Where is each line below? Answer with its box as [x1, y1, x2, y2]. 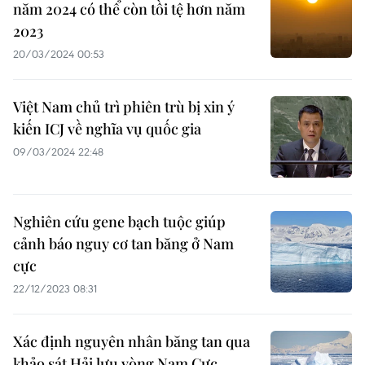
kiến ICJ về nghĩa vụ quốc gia [13, 119, 201, 139]
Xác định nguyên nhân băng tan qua [13, 332, 250, 351]
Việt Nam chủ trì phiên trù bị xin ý [13, 97, 235, 117]
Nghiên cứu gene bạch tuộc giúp [13, 212, 226, 231]
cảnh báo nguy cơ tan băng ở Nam [13, 234, 234, 253]
